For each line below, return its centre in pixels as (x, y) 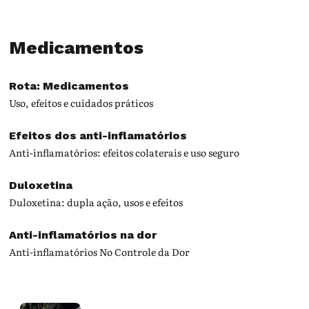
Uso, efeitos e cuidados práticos (81, 103)
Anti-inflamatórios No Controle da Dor (100, 252)
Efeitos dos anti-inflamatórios (98, 136)
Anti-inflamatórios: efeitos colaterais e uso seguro (124, 153)
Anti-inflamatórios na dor (83, 235)
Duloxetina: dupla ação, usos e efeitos (96, 202)
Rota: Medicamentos (69, 86)
